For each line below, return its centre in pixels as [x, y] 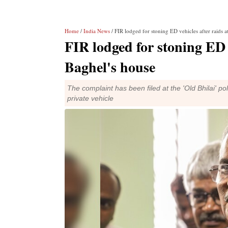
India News [97, 31]
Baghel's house [110, 67]
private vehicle [90, 98]
